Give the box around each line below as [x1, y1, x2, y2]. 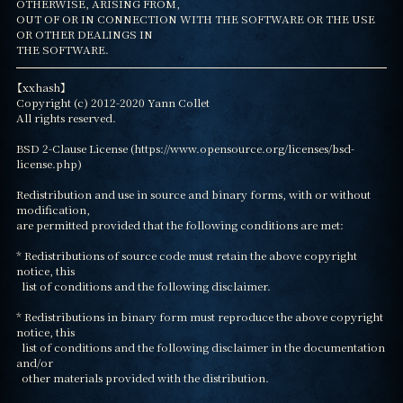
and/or [15, 354, 53, 371]
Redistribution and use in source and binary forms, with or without [15, 186, 371, 202]
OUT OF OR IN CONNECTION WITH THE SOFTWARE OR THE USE [15, 11, 375, 27]
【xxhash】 [15, 79, 67, 95]
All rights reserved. [15, 110, 116, 126]
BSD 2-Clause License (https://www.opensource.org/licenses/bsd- [15, 140, 354, 157]
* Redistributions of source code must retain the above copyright [15, 247, 357, 264]
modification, [15, 201, 90, 218]
